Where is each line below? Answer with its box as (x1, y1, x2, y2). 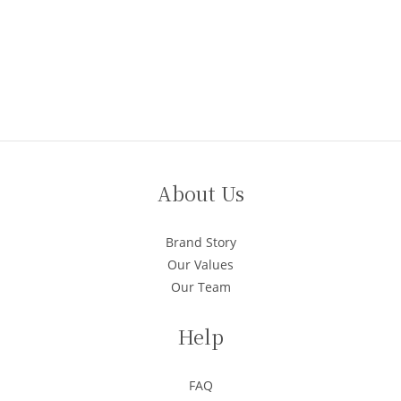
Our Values (167, 256, 234, 274)
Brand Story (165, 234, 236, 252)
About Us (157, 179, 244, 208)
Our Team (170, 278, 231, 296)
